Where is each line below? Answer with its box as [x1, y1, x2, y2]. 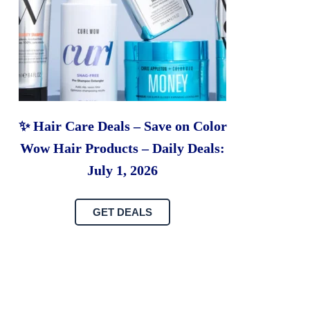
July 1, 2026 [87, 163, 158, 179]
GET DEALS [93, 206, 153, 219]
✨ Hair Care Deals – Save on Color [18, 118, 227, 134]
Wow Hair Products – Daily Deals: [20, 140, 226, 156]
